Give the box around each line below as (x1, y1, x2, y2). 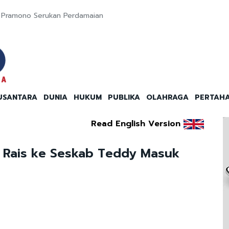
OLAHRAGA (146, 92, 189, 103)
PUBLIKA (108, 92, 140, 103)
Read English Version (90, 118, 180, 130)
